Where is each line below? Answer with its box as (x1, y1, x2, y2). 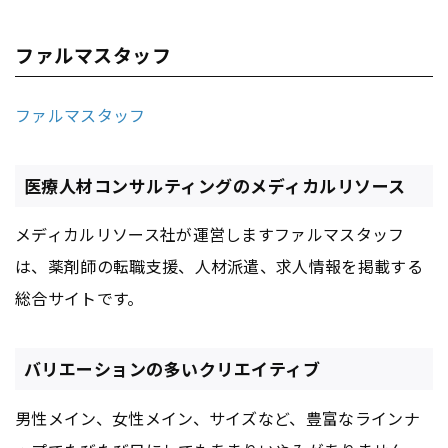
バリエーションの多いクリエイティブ (23, 356, 321, 382)
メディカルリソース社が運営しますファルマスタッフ (15, 222, 405, 247)
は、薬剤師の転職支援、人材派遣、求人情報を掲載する (15, 254, 424, 279)
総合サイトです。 (15, 286, 144, 311)
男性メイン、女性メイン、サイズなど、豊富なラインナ (15, 405, 421, 430)
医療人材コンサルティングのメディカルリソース (23, 173, 406, 199)
